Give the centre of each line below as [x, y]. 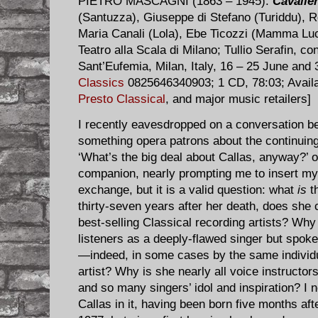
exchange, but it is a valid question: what [188, 190]
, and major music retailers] [238, 99]
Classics [101, 83]
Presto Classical [122, 99]
